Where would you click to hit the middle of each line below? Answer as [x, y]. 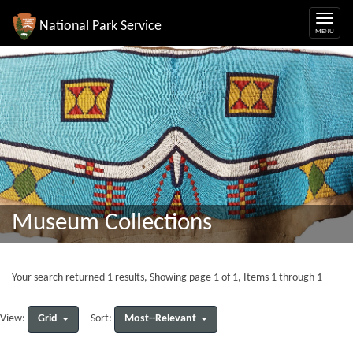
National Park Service [100, 26]
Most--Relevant [160, 319]
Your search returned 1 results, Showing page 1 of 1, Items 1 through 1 [167, 278]
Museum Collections [112, 223]
